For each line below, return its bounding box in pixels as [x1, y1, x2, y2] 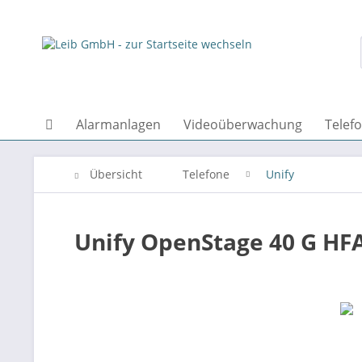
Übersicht [90, 166, 142, 182]
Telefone [183, 166, 229, 182]
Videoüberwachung [183, 116, 302, 133]
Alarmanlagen [76, 116, 161, 133]
